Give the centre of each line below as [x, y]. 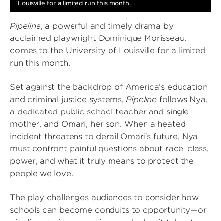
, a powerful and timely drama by [107, 26]
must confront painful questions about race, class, [109, 149]
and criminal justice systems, [68, 99]
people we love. [44, 173]
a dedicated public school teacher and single [99, 112]
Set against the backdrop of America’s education [109, 87]
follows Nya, [183, 99]
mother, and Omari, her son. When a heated [98, 124]
